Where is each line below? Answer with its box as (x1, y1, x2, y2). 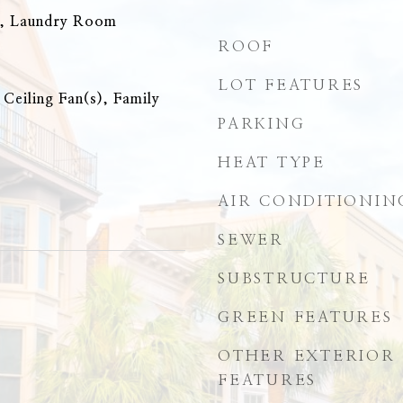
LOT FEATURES (218, 77, 363, 93)
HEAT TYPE (218, 155, 326, 170)
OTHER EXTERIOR (218, 348, 396, 363)
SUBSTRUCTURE (218, 271, 371, 286)
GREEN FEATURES (218, 309, 393, 325)
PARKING (218, 116, 306, 131)
